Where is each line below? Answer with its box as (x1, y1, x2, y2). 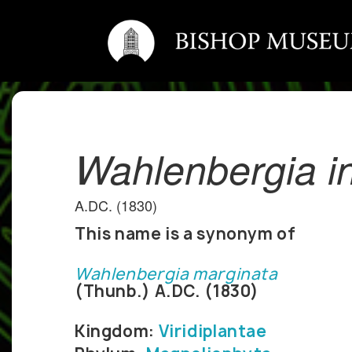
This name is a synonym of (75, 223, 296, 245)
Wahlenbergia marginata (75, 263, 278, 285)
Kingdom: (75, 321, 159, 343)
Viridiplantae (158, 321, 267, 343)
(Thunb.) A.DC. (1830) (75, 280, 260, 302)
